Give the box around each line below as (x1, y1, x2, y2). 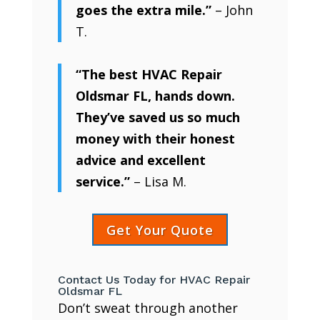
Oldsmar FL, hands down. (75, 87, 235, 105)
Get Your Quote (106, 221, 214, 239)
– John (211, 1, 253, 19)
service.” (75, 173, 130, 191)
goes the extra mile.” (75, 1, 211, 19)
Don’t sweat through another (57, 299, 238, 317)
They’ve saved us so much (75, 109, 240, 126)
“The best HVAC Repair (75, 66, 222, 84)
